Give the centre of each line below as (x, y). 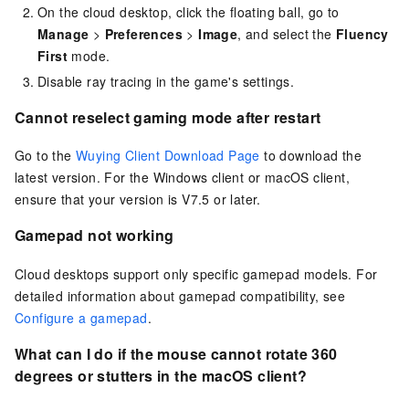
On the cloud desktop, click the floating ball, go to (189, 11)
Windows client (199, 178)
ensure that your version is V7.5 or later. (138, 199)
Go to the (46, 156)
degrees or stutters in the (108, 375)
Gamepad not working (94, 236)
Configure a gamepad (81, 317)
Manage (63, 33)
